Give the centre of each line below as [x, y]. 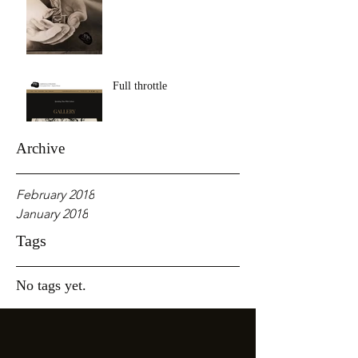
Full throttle [140, 86]
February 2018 [55, 195]
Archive [40, 148]
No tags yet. [51, 285]
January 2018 [52, 214]
